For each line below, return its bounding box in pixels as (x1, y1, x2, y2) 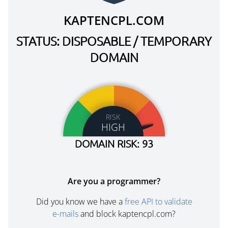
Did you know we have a (36, 196, 125, 207)
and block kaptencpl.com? (78, 208, 176, 219)
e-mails (52, 208, 78, 219)
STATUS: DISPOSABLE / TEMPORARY (16, 33, 212, 48)
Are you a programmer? (68, 176, 160, 187)
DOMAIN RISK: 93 (75, 137, 153, 150)
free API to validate (124, 196, 192, 207)
